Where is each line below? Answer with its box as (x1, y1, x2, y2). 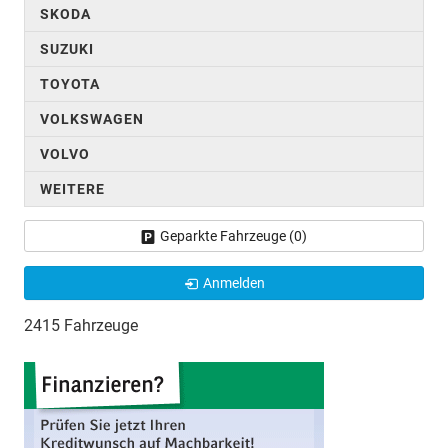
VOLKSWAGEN (40, 110, 144, 127)
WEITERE (40, 180, 105, 197)
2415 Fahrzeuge (24, 315, 138, 335)
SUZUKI (40, 40, 94, 57)
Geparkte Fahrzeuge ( (160, 227, 294, 244)
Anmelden (202, 274, 265, 291)
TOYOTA (40, 75, 100, 92)
